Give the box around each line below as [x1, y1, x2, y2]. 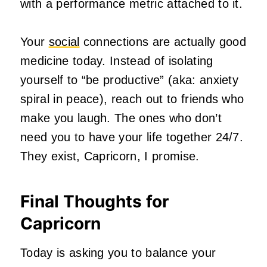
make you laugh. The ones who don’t [20, 111, 222, 125]
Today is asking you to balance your [20, 246, 216, 260]
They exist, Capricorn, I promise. [20, 150, 200, 163]
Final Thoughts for [20, 191, 169, 212]
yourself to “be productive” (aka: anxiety [20, 73, 239, 87]
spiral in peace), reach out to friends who [20, 92, 244, 106]
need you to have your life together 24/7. [20, 131, 244, 144]
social [48, 35, 80, 49]
